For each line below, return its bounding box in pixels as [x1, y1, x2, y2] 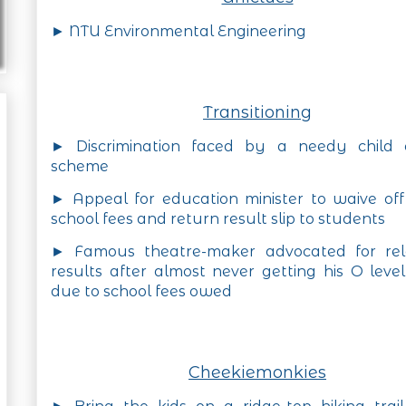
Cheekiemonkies [188, 362, 326, 383]
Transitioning [203, 102, 312, 123]
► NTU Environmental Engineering [51, 23, 306, 41]
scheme [51, 158, 109, 176]
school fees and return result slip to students [51, 210, 385, 228]
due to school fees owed [51, 283, 232, 301]
